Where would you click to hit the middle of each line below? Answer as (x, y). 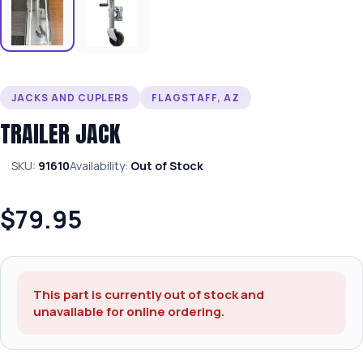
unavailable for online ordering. (129, 311)
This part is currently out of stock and (149, 294)
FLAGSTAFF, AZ (196, 97)
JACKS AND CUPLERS (70, 97)
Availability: (100, 165)
